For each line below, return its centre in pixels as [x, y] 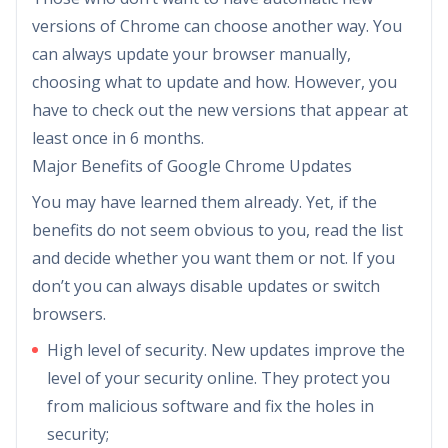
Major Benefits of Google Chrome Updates [192, 165]
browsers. [69, 313]
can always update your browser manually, [191, 53]
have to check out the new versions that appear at [220, 109]
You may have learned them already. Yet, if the [204, 201]
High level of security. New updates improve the [226, 349]
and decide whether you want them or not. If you [213, 257]
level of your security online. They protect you [218, 377]
